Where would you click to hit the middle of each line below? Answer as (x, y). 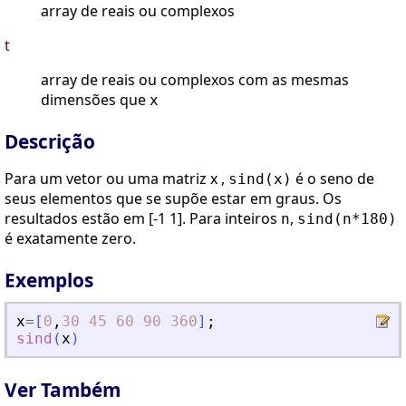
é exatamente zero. (70, 239)
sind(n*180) (347, 219)
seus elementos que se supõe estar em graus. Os (173, 199)
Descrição (50, 142)
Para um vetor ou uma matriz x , (116, 179)
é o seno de (333, 179)
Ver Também (63, 389)
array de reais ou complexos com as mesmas (195, 80)
